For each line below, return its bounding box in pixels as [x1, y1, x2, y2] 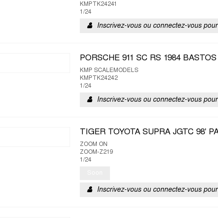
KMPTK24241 [80, 1, 117, 7]
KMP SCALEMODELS [80, 68, 138, 73]
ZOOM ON [80, 142, 108, 147]
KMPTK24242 [80, 75, 118, 81]
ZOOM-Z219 [80, 149, 113, 155]
